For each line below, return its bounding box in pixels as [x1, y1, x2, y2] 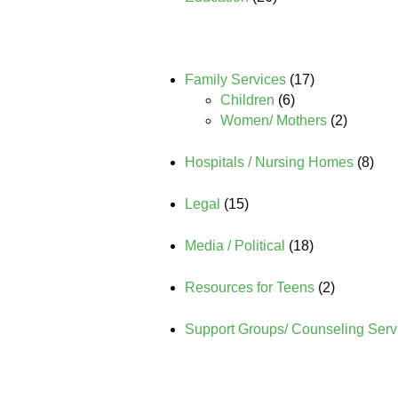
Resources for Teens [185, 280, 314, 295]
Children [220, 92, 275, 107]
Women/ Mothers [220, 113, 327, 128]
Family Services [185, 72, 286, 87]
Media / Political [185, 238, 285, 253]
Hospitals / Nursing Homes [185, 155, 354, 170]
